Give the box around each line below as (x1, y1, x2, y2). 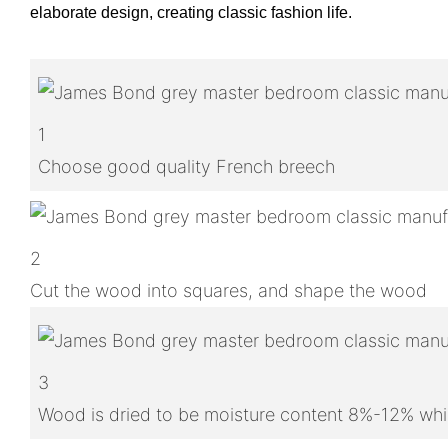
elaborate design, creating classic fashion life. (30, 3, 352, 21)
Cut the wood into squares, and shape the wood (30, 279, 427, 301)
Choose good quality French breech (38, 155, 335, 177)
